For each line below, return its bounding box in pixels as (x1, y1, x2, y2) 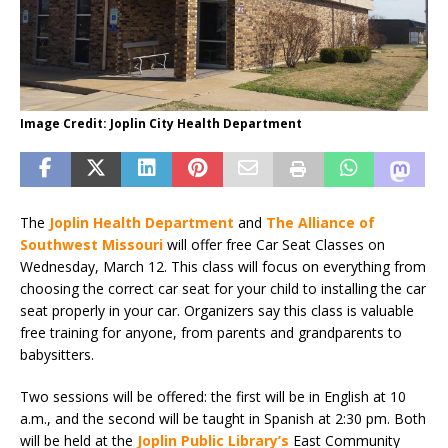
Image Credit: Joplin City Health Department (20, 115, 302, 133)
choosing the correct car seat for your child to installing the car (20, 279, 426, 299)
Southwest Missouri (20, 235, 163, 255)
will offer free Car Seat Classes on (163, 235, 385, 255)
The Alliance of (266, 213, 375, 233)
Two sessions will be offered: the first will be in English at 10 (20, 387, 406, 407)
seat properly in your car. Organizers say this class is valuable (20, 301, 414, 321)
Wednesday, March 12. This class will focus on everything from (20, 257, 426, 277)
